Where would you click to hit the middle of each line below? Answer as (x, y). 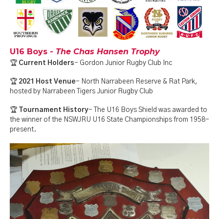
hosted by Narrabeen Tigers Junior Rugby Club (81, 91)
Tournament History (54, 110)
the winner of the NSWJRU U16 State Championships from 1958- (109, 120)
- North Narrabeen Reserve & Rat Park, (137, 82)
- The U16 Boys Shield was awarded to (148, 110)
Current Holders (46, 63)
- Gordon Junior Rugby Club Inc (123, 63)
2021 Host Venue (47, 82)
